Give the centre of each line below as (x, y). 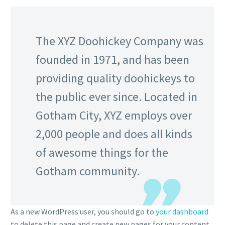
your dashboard (182, 212)
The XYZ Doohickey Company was (120, 41)
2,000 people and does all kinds (114, 134)
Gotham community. (88, 171)
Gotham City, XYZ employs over (114, 116)
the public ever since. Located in (117, 97)
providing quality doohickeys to (115, 78)
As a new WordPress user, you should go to (83, 212)
